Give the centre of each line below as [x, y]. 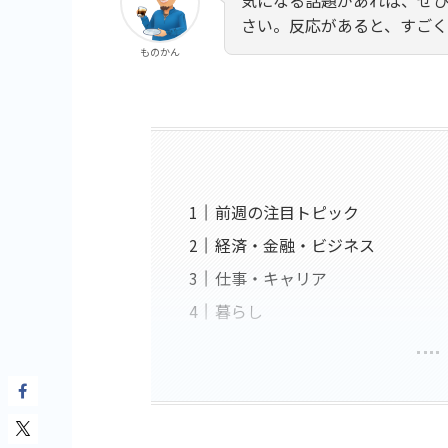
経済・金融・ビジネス [294, 244]
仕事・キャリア [270, 277]
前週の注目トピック [286, 211]
